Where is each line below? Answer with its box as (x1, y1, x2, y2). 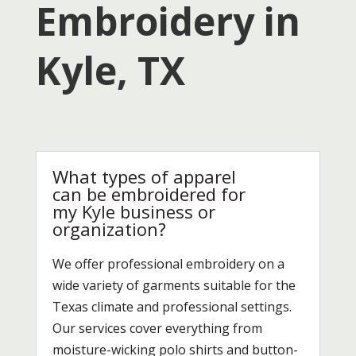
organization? (52, 216, 166, 241)
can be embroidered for (52, 181, 246, 206)
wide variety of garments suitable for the (52, 276, 296, 294)
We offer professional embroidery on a (52, 254, 284, 273)
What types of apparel (52, 164, 236, 188)
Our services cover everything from (52, 319, 262, 337)
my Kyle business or (52, 199, 215, 223)
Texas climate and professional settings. (52, 297, 292, 315)
